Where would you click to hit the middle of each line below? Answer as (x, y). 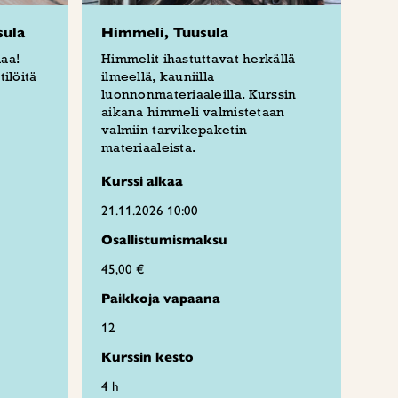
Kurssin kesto (147, 357)
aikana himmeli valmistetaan (193, 112)
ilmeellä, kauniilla (158, 76)
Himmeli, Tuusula (165, 33)
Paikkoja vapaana (161, 298)
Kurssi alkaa (142, 181)
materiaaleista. (151, 147)
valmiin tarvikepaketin (175, 130)
